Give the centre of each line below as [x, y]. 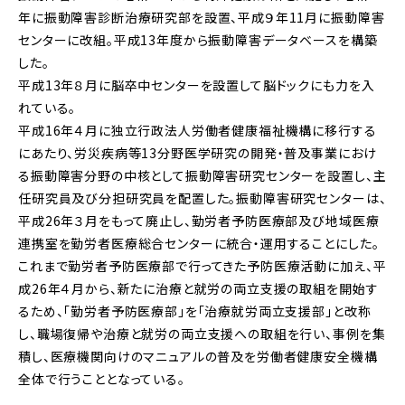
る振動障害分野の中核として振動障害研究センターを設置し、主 [202, 175]
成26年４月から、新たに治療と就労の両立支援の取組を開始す [198, 288]
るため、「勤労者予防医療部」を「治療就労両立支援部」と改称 [195, 311]
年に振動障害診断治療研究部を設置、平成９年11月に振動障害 [202, 17]
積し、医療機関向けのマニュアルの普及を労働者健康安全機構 [198, 356]
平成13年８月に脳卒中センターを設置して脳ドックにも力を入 [197, 85]
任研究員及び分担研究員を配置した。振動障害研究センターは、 [202, 198]
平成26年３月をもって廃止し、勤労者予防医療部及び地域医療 [199, 220]
